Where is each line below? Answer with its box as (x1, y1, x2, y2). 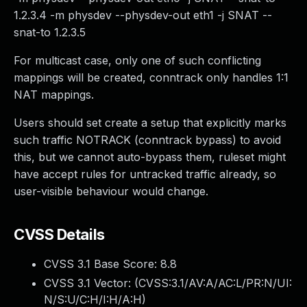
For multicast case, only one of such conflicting (14, 53, 261, 67)
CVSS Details (14, 225, 105, 243)
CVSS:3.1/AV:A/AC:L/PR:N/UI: (138, 276, 292, 290)
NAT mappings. (14, 88, 94, 101)
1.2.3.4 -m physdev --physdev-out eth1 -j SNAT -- (14, 8, 272, 22)
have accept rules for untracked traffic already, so (14, 167, 276, 181)
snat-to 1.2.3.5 (14, 25, 86, 39)
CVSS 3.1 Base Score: (44, 257, 160, 271)
